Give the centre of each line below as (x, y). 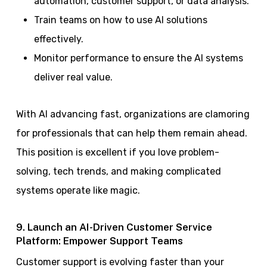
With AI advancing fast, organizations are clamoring (133, 114)
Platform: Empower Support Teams (99, 240)
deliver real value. (73, 77)
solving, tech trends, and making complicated (118, 171)
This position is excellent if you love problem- (117, 152)
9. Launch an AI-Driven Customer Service (114, 227)
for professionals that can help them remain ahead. (131, 133)
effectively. (58, 39)
